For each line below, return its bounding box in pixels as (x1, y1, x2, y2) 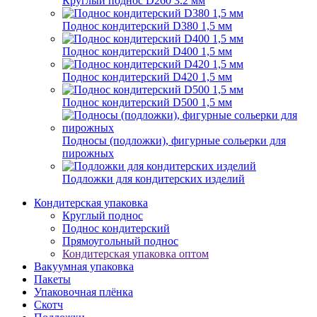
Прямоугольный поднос (62, 234, 178, 247)
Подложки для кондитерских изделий (62, 172, 245, 185)
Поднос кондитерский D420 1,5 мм (62, 70, 232, 83)
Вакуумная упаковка (34, 260, 134, 272)
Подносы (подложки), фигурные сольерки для (62, 134, 286, 146)
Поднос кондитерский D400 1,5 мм (62, 45, 232, 57)
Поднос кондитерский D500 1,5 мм (62, 96, 232, 108)
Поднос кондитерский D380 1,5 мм (62, 19, 232, 32)
